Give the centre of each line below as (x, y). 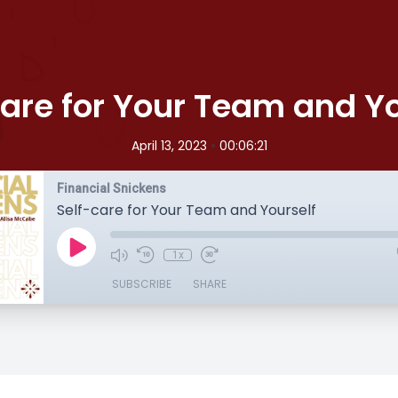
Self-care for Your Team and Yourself (187, 210)
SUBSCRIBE (142, 284)
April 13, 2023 (169, 146)
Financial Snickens (111, 188)
